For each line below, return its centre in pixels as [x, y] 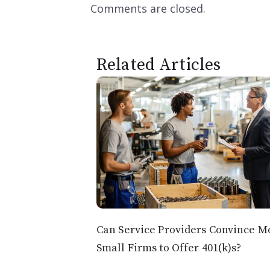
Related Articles [159, 65]
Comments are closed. [148, 9]
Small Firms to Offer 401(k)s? [169, 248]
